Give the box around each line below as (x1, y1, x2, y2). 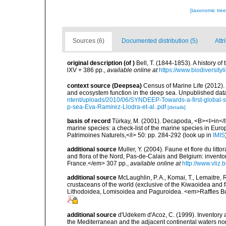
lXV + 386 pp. (67, 67, 104, 74)
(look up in (181, 131, 213, 139)
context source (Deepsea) (67, 82, 142, 89)
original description (67, 60, 122, 67)
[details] (167, 104, 186, 110)
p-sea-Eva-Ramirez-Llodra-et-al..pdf (67, 103, 166, 110)
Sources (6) (73, 37, 104, 45)
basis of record (67, 117, 110, 125)
